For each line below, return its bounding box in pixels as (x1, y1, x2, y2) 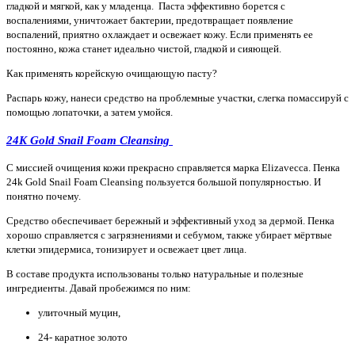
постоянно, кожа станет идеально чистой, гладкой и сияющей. (6, 43, 284, 55)
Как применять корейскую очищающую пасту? (6, 67, 219, 80)
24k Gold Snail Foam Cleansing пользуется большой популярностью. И (6, 175, 321, 188)
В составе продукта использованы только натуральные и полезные (6, 267, 303, 280)
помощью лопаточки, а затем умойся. (6, 106, 175, 119)
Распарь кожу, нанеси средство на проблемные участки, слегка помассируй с (6, 92, 349, 105)
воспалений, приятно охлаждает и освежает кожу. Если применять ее (6, 29, 313, 41)
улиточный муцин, (38, 306, 123, 319)
